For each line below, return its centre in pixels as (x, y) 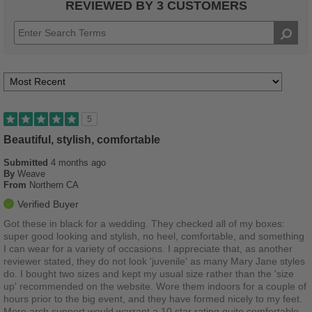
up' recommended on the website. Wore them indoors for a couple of (155, 287)
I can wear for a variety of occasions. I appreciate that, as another (148, 249)
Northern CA (54, 185)
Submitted (27, 163)
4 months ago (78, 163)
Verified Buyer (48, 204)
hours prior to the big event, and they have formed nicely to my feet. (153, 299)
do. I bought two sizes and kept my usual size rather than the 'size (149, 274)
